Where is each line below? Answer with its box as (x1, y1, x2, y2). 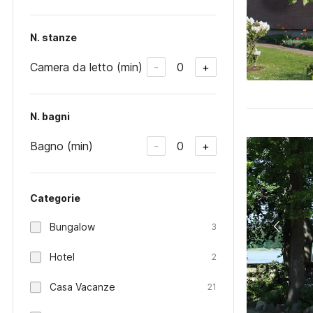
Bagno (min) (30, 138, 93, 153)
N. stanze (30, 31, 77, 43)
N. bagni (30, 110, 70, 122)
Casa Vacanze (50, 281, 115, 293)
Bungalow (50, 221, 95, 233)
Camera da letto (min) (30, 59, 143, 74)
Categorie (30, 192, 80, 204)
